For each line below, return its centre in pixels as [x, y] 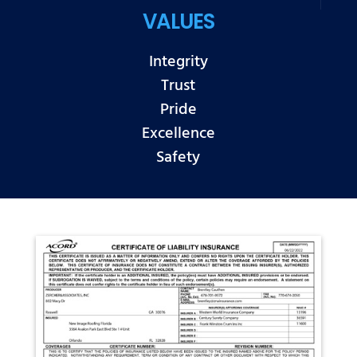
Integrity [178, 62]
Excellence [178, 133]
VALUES [178, 22]
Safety [178, 157]
